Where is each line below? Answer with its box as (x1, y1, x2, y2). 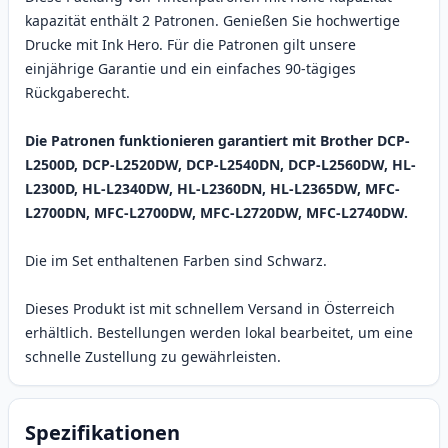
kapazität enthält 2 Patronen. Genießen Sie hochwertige (25, 11, 400, 31)
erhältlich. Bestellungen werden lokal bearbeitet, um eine (25, 323, 413, 343)
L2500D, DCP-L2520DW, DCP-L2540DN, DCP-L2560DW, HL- (25, 155, 416, 175)
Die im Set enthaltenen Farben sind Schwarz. (25, 251, 327, 271)
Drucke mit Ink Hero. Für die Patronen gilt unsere (25, 35, 356, 55)
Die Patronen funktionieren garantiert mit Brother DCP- (25, 131, 410, 151)
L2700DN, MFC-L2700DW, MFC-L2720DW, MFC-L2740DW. (25, 203, 408, 223)
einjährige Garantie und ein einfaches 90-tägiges (25, 59, 356, 79)
